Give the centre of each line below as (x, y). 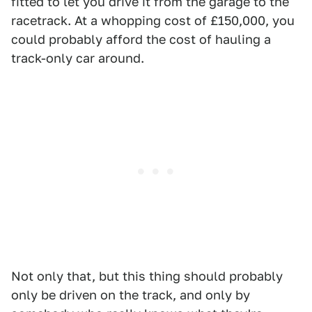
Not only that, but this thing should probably (147, 276)
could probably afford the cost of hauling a (141, 39)
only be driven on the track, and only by (131, 295)
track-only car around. (78, 58)
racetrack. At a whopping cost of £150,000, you (153, 21)
